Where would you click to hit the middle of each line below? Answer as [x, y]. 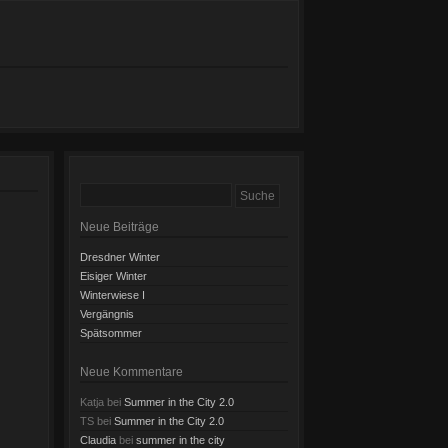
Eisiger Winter [113, 275]
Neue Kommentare [131, 371]
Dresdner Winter [120, 256]
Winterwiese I [112, 294]
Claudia [98, 439]
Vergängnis [107, 313]
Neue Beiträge [119, 226]
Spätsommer [111, 332]
